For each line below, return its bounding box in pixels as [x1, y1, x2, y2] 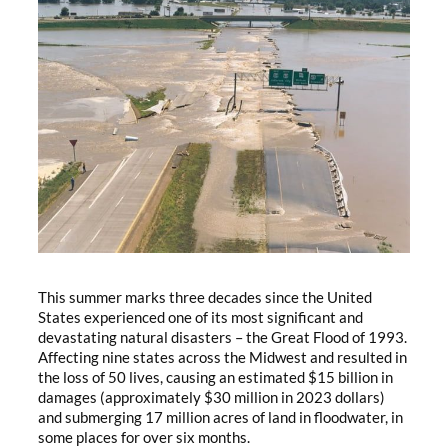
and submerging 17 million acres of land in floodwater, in [38, 408, 403, 426]
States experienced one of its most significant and [38, 308, 363, 326]
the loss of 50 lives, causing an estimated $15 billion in [38, 368, 393, 386]
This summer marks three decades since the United [38, 288, 372, 306]
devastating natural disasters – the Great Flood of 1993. [38, 328, 407, 346]
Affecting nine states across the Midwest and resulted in [38, 348, 407, 366]
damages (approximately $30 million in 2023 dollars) [38, 388, 385, 406]
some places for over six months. [38, 428, 250, 446]
